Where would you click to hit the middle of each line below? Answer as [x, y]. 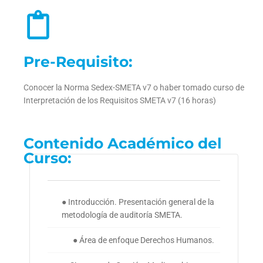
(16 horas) [197, 101]
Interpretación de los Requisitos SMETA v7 [101, 101]
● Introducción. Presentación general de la [138, 202]
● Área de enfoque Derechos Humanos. [143, 240]
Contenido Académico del [123, 144]
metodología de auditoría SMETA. [122, 215]
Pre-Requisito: [78, 62]
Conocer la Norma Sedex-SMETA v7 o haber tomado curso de [134, 88]
